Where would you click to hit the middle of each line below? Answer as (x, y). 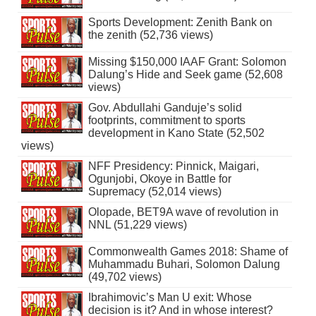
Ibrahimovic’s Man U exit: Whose (170, 298)
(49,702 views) (124, 277)
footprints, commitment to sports (166, 121)
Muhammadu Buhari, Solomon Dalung (184, 265)
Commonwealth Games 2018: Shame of (188, 252)
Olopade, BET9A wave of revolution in (183, 212)
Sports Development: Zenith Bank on (180, 23)
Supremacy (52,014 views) (154, 192)
